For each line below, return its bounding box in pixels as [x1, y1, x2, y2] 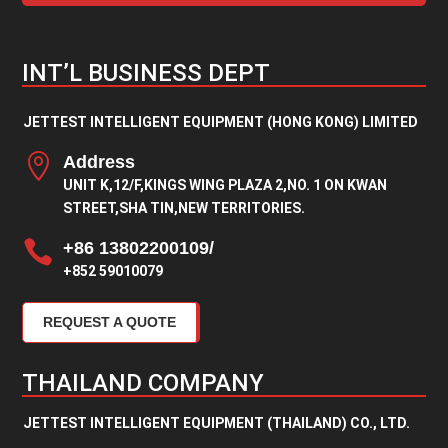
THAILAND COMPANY [22, 369, 265, 398]
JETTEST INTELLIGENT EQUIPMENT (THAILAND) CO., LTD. [22, 415, 410, 432]
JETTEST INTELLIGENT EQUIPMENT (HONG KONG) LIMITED [22, 114, 418, 131]
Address [62, 152, 135, 173]
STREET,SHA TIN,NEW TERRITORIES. [62, 200, 305, 217]
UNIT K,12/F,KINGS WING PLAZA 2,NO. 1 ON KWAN [62, 177, 387, 194]
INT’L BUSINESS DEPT [22, 59, 271, 88]
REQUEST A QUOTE [43, 314, 177, 331]
